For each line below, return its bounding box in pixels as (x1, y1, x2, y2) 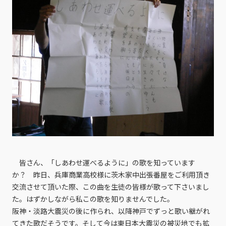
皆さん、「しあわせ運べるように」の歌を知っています (12, 157, 196, 168)
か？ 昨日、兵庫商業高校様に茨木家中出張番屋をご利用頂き (12, 169, 210, 180)
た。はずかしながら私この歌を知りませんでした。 (12, 194, 175, 204)
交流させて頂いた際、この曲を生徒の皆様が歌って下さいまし (12, 182, 210, 192)
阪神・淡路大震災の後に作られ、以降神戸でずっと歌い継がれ (12, 206, 210, 216)
